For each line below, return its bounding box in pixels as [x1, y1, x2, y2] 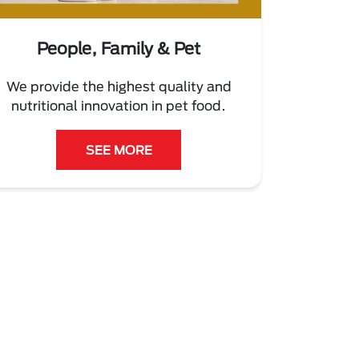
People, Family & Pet [37, 38, 200, 58]
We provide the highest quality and [6, 78, 232, 94]
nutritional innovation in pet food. [11, 97, 226, 113]
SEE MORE [85, 142, 152, 157]
